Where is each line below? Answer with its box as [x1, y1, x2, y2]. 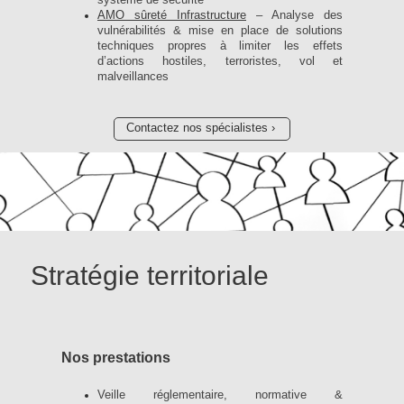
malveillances [97, 69, 169, 83]
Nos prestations [61, 349, 170, 365]
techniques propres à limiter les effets [97, 39, 343, 52]
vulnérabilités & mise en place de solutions [97, 23, 343, 37]
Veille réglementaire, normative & [97, 389, 343, 402]
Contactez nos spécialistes [125, 122, 268, 135]
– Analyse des [246, 8, 343, 22]
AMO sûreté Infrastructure [97, 8, 246, 22]
